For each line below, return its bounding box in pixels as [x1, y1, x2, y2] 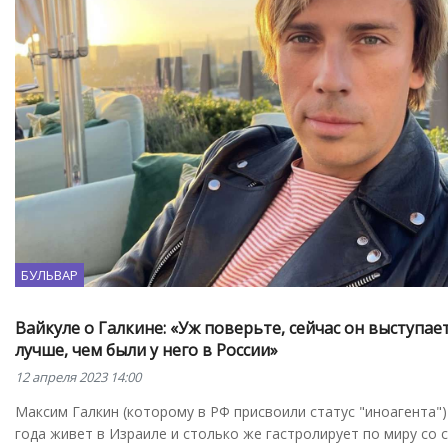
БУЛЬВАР [21, 266, 78, 285]
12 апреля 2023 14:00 [15, 368, 141, 387]
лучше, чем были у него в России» [15, 339, 278, 362]
